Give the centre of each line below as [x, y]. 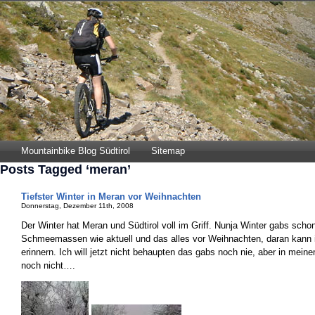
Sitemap [168, 151]
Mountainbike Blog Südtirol [76, 151]
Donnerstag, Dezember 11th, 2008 [77, 206]
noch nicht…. [48, 265]
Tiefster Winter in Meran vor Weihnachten [111, 197]
